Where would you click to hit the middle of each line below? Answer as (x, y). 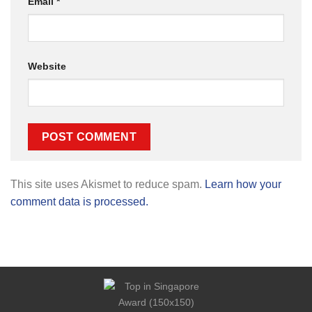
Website (47, 66)
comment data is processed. (79, 202)
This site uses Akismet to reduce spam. (108, 185)
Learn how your (243, 185)
